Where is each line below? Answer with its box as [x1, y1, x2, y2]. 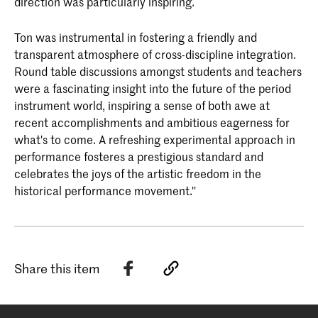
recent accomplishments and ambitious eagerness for [14, 114, 290, 130]
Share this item [14, 259, 100, 277]
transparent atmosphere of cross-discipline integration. [14, 46, 296, 62]
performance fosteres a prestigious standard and [14, 148, 263, 164]
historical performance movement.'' [14, 182, 196, 198]
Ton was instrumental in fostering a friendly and [14, 29, 257, 45]
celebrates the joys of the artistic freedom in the [14, 165, 261, 181]
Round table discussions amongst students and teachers [14, 63, 302, 79]
